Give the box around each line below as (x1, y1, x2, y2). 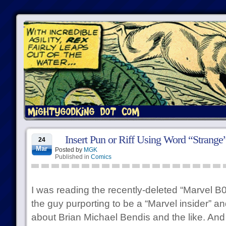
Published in (54, 153, 91, 160)
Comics (90, 153, 111, 160)
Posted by (54, 146, 84, 153)
